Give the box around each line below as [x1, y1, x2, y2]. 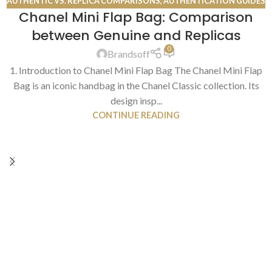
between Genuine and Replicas [31, 26, 241, 46]
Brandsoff [107, 48, 150, 60]
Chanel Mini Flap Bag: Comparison [19, 8, 253, 27]
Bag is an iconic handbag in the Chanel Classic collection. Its [13, 80, 259, 92]
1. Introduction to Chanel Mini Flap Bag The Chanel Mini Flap [10, 64, 262, 76]
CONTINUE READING [92, 110, 180, 121]
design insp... [110, 95, 162, 107]
